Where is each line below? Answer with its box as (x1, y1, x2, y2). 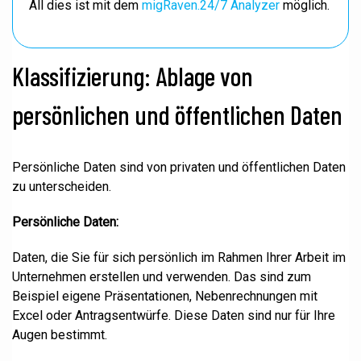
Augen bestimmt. (12, 327, 107, 342)
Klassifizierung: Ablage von (12, 60, 253, 91)
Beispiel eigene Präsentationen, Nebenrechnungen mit (12, 288, 317, 304)
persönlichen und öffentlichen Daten (12, 99, 342, 130)
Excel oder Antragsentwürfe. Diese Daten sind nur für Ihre (12, 308, 335, 323)
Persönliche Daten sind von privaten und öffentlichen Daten (12, 160, 346, 175)
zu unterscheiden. (12, 179, 111, 194)
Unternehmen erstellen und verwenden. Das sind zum (12, 269, 311, 284)
